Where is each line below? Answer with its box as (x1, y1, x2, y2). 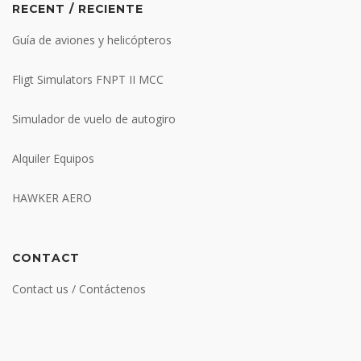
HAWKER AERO (12, 190, 92, 206)
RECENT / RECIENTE (12, 2, 143, 17)
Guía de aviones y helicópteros (12, 32, 172, 48)
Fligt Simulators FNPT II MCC (12, 72, 164, 88)
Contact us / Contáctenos (12, 281, 146, 297)
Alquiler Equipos (12, 151, 94, 167)
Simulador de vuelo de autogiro (12, 111, 176, 127)
